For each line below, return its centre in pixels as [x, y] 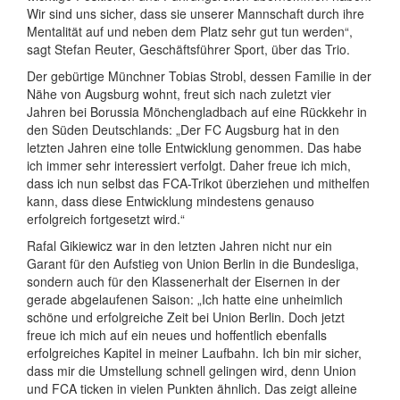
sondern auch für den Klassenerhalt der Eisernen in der [183, 281]
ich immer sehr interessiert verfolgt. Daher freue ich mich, [189, 165]
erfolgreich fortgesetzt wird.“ [106, 219]
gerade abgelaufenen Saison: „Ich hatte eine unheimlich [185, 299]
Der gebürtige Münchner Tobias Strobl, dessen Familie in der [199, 76]
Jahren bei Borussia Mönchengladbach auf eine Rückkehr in [197, 112]
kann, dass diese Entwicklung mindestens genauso [171, 201]
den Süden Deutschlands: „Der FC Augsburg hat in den [183, 129]
